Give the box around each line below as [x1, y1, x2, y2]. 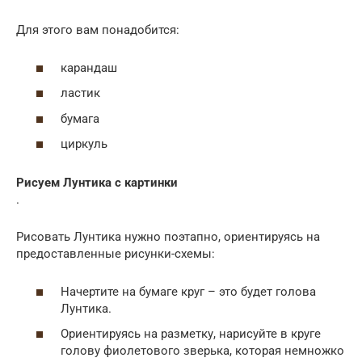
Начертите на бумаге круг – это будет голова [61, 284, 316, 299]
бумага [61, 111, 99, 126]
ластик [61, 86, 100, 101]
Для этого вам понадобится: [16, 23, 179, 38]
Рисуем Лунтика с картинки [16, 175, 178, 191]
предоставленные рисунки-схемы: [16, 246, 215, 262]
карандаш [61, 60, 117, 75]
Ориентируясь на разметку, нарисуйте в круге [61, 326, 321, 342]
